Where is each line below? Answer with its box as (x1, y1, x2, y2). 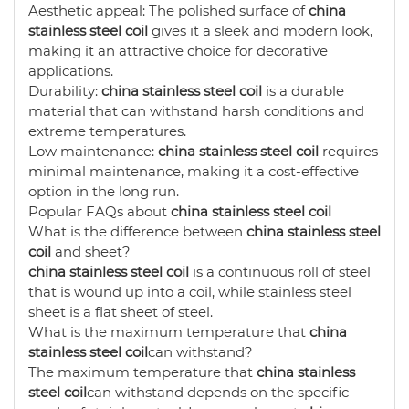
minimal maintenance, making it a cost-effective (28, 163, 359, 180)
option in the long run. (28, 183, 179, 200)
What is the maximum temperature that (28, 323, 309, 341)
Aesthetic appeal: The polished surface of (28, 2, 309, 19)
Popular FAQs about (28, 203, 171, 220)
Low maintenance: (28, 142, 158, 160)
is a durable (262, 82, 344, 100)
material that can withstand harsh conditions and (28, 102, 364, 120)
